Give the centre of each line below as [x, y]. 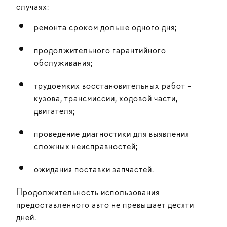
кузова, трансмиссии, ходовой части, [106, 98]
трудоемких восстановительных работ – [113, 85]
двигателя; [54, 111]
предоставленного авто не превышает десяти [105, 204]
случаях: [33, 6]
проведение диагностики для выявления [112, 134]
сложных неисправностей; [86, 146]
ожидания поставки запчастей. [94, 169]
